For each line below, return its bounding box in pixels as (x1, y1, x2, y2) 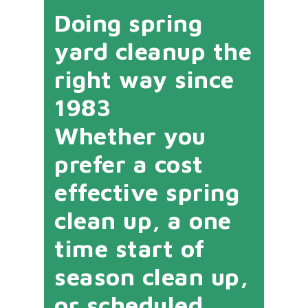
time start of (54, 234, 205, 263)
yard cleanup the (54, 36, 252, 65)
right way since (54, 65, 234, 93)
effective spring (54, 177, 239, 206)
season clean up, (54, 262, 248, 291)
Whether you (54, 121, 206, 150)
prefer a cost (54, 149, 203, 178)
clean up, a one (54, 206, 232, 234)
